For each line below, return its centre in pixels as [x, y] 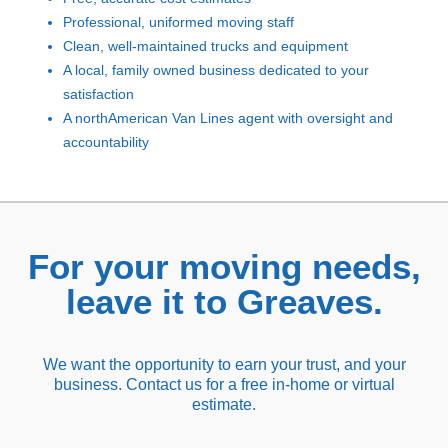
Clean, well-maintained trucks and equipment [205, 45]
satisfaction [98, 93]
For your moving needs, [224, 266]
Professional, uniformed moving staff [178, 21]
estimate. [224, 404]
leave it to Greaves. [224, 301]
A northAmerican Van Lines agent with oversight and [228, 117]
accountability [106, 141]
